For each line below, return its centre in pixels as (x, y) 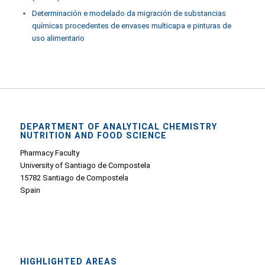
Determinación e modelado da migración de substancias (129, 13)
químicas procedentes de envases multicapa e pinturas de (131, 26)
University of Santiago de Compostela (85, 166)
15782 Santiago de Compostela (74, 178)
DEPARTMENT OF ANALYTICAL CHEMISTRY (118, 127)
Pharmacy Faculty (49, 153)
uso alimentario (58, 38)
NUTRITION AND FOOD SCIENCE (93, 136)
